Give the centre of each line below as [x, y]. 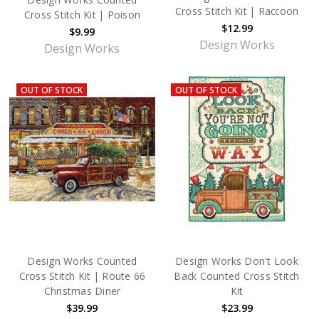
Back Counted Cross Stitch [237, 276]
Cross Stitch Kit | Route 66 [82, 276]
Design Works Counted [82, 261]
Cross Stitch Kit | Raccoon [237, 11]
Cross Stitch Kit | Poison [82, 15]
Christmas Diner [82, 291]
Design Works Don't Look [237, 261]
